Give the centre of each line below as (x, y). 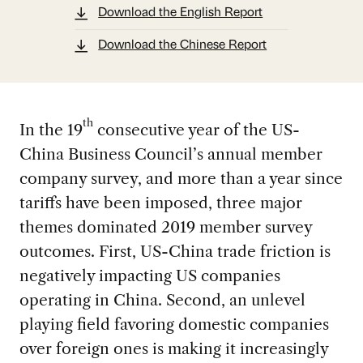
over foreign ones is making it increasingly (173, 348)
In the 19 (51, 129)
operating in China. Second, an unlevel (162, 299)
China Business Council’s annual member (171, 154)
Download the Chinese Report (183, 46)
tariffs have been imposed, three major (160, 202)
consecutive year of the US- (196, 129)
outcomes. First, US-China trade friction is (175, 251)
